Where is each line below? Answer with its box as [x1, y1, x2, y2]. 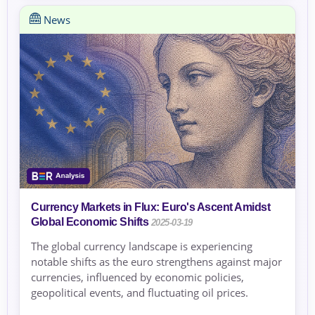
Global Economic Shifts [31, 216, 148, 229]
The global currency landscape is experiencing [31, 239, 252, 254]
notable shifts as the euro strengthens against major [31, 255, 282, 269]
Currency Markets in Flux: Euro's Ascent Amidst [31, 201, 270, 214]
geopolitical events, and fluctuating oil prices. [31, 285, 248, 300]
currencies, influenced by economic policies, [31, 270, 244, 285]
